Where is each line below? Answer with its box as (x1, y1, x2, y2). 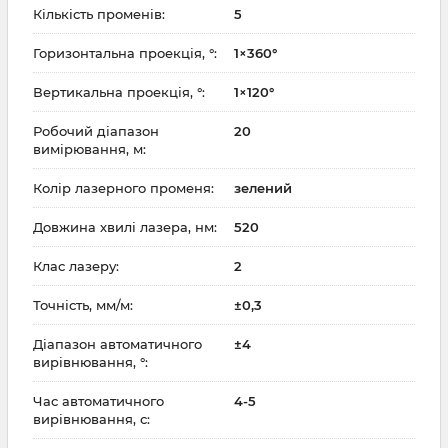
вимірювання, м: (33, 141, 146, 158)
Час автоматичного (33, 393, 164, 410)
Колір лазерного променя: (33, 180, 214, 197)
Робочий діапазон (33, 123, 159, 140)
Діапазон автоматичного (33, 336, 202, 353)
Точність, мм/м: (33, 297, 133, 314)
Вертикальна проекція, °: (33, 84, 205, 101)
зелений (234, 180, 292, 197)
